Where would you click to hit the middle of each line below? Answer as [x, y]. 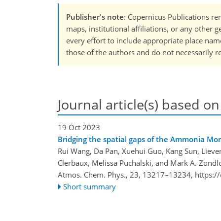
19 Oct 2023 [79, 127]
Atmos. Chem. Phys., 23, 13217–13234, [126, 174]
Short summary [90, 186]
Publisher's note [95, 17]
